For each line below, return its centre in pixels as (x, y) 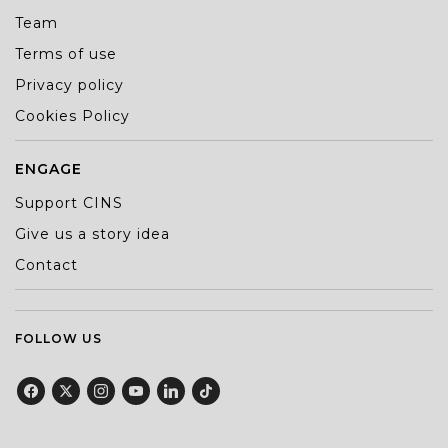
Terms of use (66, 54)
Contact (46, 265)
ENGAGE (48, 169)
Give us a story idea (92, 234)
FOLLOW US (58, 339)
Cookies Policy (72, 116)
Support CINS (69, 203)
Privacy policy (69, 85)
